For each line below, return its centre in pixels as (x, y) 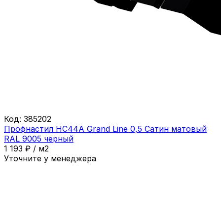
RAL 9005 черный (39, 138)
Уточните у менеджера (50, 158)
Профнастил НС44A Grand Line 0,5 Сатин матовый (105, 129)
